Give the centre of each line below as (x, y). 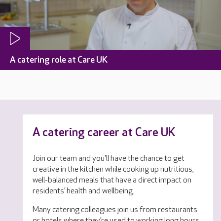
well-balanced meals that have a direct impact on (112, 180)
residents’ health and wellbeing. (85, 191)
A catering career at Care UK (104, 132)
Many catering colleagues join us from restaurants (115, 210)
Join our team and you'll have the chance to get (109, 158)
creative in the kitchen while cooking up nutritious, (113, 169)
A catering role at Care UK (59, 60)
